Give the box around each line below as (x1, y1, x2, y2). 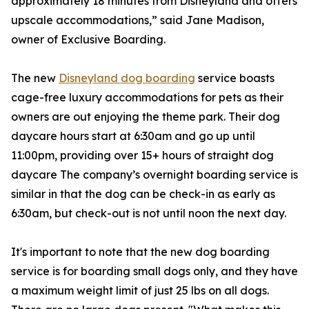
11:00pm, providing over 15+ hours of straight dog (11, 148, 274, 163)
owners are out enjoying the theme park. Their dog (11, 110, 280, 124)
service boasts (195, 71, 275, 86)
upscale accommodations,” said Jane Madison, (11, 13, 264, 28)
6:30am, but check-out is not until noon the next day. (11, 206, 286, 221)
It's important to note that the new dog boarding (11, 245, 270, 259)
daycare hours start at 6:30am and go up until (11, 129, 255, 143)
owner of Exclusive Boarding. (11, 32, 166, 47)
